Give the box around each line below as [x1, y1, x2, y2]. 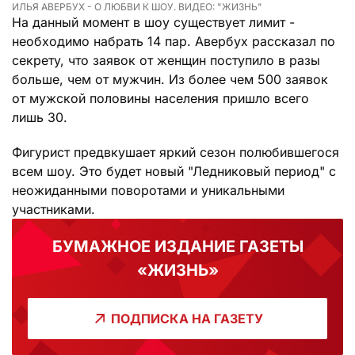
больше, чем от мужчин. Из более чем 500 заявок [12, 71, 328, 87]
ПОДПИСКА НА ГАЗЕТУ [110, 310, 263, 326]
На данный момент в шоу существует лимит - [12, 13, 295, 30]
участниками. [12, 200, 95, 217]
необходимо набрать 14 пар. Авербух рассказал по [12, 32, 335, 49]
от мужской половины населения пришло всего [12, 90, 309, 106]
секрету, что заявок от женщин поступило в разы [12, 52, 320, 68]
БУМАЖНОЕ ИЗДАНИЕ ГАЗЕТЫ [52, 236, 303, 256]
